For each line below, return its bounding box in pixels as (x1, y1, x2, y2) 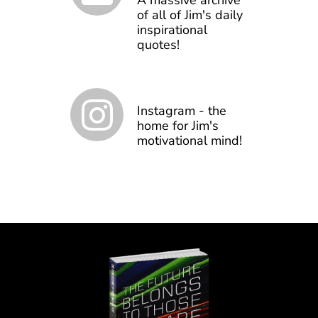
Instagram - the (137, 102, 226, 119)
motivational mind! (137, 132, 242, 149)
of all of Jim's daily (137, 6, 243, 23)
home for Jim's (137, 117, 219, 134)
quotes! (137, 36, 180, 53)
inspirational (137, 21, 207, 38)
